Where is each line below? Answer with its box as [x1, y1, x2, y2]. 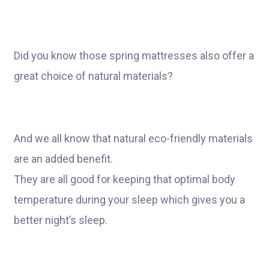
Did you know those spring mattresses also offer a [14, 49, 254, 62]
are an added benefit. [14, 153, 113, 165]
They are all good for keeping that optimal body [14, 173, 235, 186]
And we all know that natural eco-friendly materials [14, 132, 253, 145]
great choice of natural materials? [14, 70, 173, 82]
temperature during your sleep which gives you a [14, 193, 245, 206]
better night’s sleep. [14, 214, 107, 226]
